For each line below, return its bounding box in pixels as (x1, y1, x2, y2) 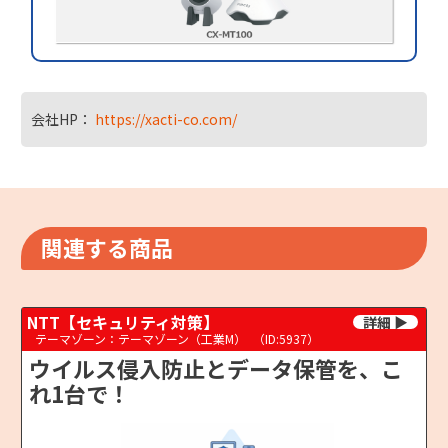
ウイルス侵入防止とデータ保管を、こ (29, 351, 403, 384)
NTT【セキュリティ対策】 (27, 309, 219, 334)
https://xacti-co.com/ (95, 108, 237, 129)
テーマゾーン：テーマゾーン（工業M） (35, 329, 247, 347)
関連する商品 (41, 230, 173, 263)
